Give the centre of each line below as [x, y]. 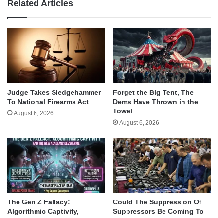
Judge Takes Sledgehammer [54, 92]
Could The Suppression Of [157, 202]
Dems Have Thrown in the [155, 101]
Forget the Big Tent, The [153, 92]
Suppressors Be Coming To [158, 211]
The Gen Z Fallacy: [39, 202]
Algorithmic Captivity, [43, 211]
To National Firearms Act [48, 101]
